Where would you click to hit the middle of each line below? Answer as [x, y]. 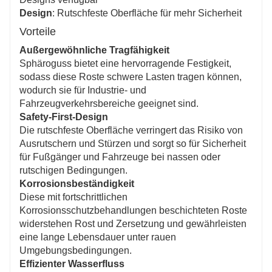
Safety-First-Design [64, 117]
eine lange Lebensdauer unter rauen [98, 237]
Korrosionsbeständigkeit [77, 183]
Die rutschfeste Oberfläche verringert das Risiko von [131, 130]
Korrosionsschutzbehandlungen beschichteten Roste [133, 210]
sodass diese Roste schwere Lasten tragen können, [131, 76]
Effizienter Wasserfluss [72, 263]
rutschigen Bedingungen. [73, 170]
